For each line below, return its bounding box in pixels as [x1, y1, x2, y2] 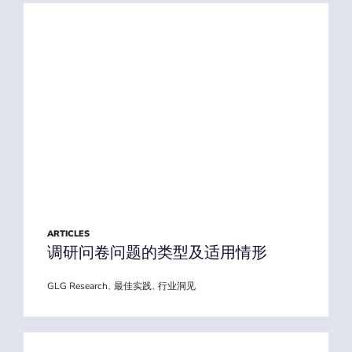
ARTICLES [47, 228, 90, 240]
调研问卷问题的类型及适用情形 [47, 244, 267, 261]
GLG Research [47, 280, 108, 292]
